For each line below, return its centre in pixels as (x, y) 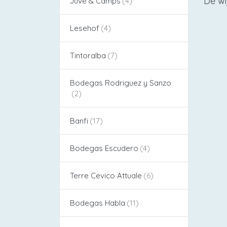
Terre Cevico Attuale (106, 175)
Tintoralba (88, 55)
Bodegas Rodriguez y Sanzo (121, 83)
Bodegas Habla (98, 203)
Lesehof (85, 28)
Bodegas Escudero (104, 148)
